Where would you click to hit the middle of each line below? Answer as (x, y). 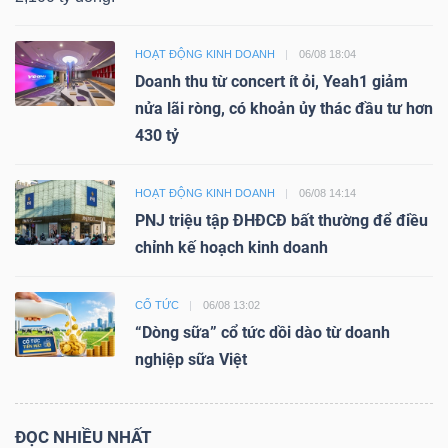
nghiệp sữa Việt (191, 359)
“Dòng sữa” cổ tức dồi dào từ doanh (262, 332)
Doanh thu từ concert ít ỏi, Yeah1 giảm (271, 81)
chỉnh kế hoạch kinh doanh (231, 247)
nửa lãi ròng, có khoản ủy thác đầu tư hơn (284, 108)
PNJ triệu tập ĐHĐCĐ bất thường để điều (281, 220)
